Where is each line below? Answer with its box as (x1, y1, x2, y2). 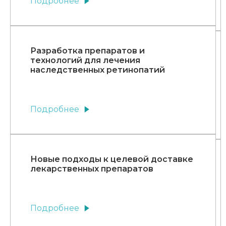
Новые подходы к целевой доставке (30, 154, 193, 164)
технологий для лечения (30, 55, 140, 66)
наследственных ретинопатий (30, 65, 165, 75)
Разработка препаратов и (30, 46, 145, 56)
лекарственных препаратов (30, 164, 153, 174)
